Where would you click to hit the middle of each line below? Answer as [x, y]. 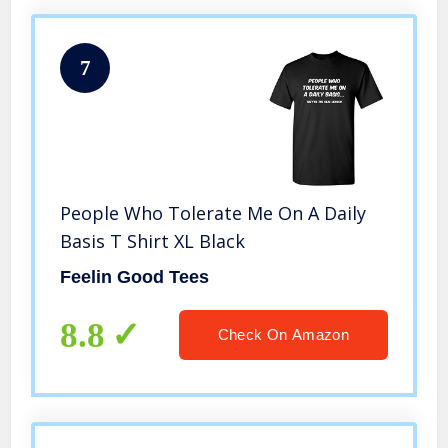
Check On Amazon [283, 335]
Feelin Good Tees [135, 277]
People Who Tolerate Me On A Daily [213, 213]
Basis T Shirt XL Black [153, 241]
